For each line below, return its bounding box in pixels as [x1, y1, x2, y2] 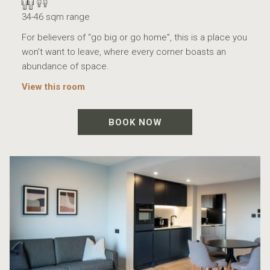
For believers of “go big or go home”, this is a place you [22, 32, 247, 43]
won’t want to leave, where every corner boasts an [22, 46, 226, 58]
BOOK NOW [108, 117, 162, 128]
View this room [22, 81, 85, 93]
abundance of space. [22, 61, 109, 72]
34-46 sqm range [22, 11, 90, 23]
